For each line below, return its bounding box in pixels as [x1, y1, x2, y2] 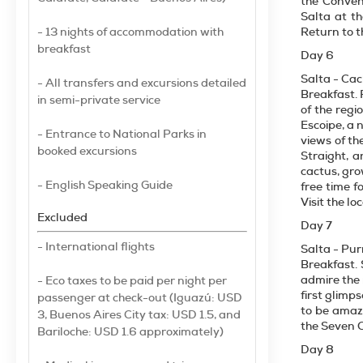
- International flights [37, 239, 155, 254]
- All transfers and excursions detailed [37, 75, 246, 90]
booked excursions [37, 143, 137, 158]
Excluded [37, 210, 88, 224]
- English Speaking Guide [37, 177, 173, 192]
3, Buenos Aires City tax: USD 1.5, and [37, 307, 241, 322]
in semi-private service [37, 92, 160, 107]
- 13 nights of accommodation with [37, 24, 224, 39]
